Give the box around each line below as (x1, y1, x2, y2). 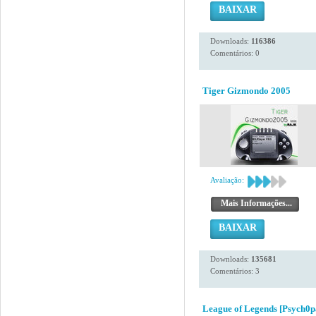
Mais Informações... (221, 198, 292, 208)
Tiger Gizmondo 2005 (202, 85, 291, 96)
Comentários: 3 (210, 267, 260, 275)
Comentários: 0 (210, 49, 260, 57)
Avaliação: (210, 176, 244, 184)
